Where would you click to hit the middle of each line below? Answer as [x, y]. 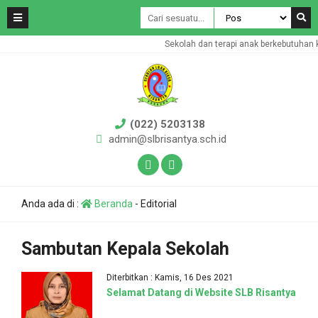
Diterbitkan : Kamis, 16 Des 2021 [170, 278]
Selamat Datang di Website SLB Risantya [201, 292]
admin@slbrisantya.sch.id [168, 139]
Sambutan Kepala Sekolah [125, 249]
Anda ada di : [51, 204]
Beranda [113, 204]
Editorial [159, 204]
